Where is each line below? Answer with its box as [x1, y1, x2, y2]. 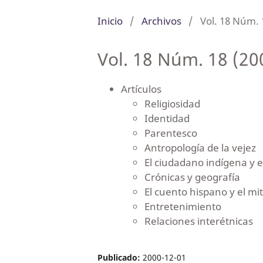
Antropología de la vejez [144, 140, 256, 154]
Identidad [144, 111, 190, 125]
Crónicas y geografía [144, 170, 240, 184]
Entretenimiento [144, 199, 221, 213]
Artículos [120, 82, 161, 96]
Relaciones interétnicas [144, 214, 253, 228]
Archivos [141, 14, 181, 28]
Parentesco [144, 126, 197, 140]
